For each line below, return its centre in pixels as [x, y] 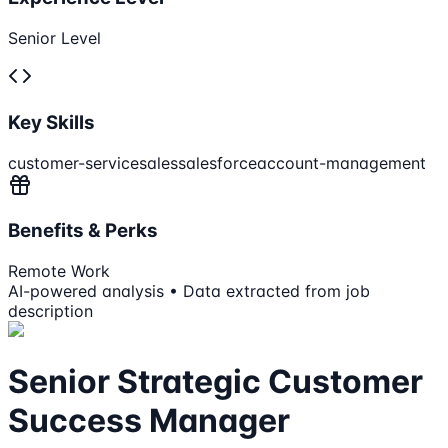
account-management [341, 162]
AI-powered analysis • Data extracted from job [189, 291]
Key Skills [51, 122]
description [50, 311]
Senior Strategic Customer [215, 382]
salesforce [217, 162]
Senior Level [54, 38]
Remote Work [59, 271]
